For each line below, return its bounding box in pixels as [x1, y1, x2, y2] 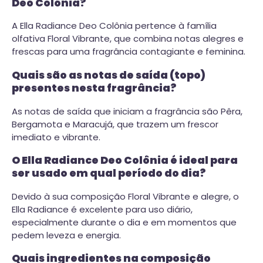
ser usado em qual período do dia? [12, 166, 205, 181]
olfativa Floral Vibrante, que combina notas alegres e [12, 32, 244, 45]
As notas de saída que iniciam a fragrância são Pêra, [12, 104, 242, 117]
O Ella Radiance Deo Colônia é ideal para [12, 153, 238, 168]
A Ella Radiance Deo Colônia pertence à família [12, 19, 217, 32]
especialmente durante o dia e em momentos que [12, 215, 237, 228]
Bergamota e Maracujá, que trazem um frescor [12, 117, 218, 130]
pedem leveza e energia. [12, 228, 121, 241]
